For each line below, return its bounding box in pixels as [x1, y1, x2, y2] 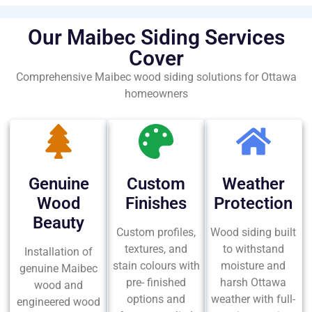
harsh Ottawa [220, 276, 287, 290]
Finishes [125, 194, 187, 214]
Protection [214, 194, 293, 214]
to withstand [222, 242, 284, 256]
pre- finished [126, 276, 186, 290]
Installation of [24, 245, 93, 259]
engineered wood [17, 295, 101, 309]
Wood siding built [210, 226, 297, 240]
